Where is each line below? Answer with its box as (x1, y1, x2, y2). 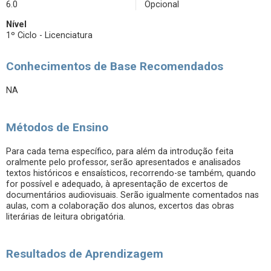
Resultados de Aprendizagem (6, 247, 163, 261)
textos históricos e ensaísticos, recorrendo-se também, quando (6, 168, 256, 178)
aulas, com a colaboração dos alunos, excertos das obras (6, 201, 234, 211)
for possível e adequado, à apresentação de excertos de (6, 179, 228, 189)
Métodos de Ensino (6, 120, 108, 134)
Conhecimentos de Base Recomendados (6, 59, 223, 73)
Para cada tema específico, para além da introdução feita (6, 146, 233, 157)
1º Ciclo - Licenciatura (6, 30, 93, 41)
